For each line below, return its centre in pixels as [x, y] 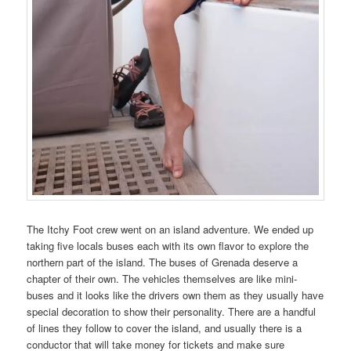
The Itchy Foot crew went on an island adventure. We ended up [170, 230]
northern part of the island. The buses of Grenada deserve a [163, 262]
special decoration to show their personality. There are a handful [172, 312]
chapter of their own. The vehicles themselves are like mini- [162, 279]
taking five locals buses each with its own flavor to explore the [168, 246]
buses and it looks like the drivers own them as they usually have [175, 295]
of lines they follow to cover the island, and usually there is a [165, 328]
